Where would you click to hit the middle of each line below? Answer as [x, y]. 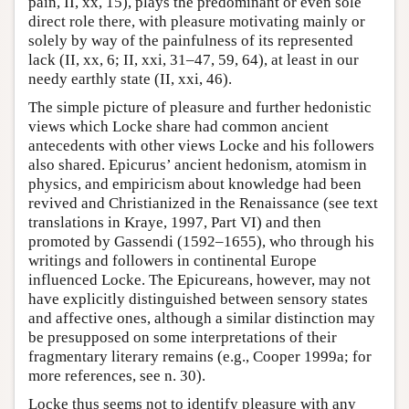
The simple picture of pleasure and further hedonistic [200, 108]
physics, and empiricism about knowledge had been [195, 184]
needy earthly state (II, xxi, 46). [130, 79]
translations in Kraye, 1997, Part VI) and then [175, 223]
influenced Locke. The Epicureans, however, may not [199, 280]
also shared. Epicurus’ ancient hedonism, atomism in [198, 165]
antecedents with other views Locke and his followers [201, 146]
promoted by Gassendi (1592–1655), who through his [201, 242]
